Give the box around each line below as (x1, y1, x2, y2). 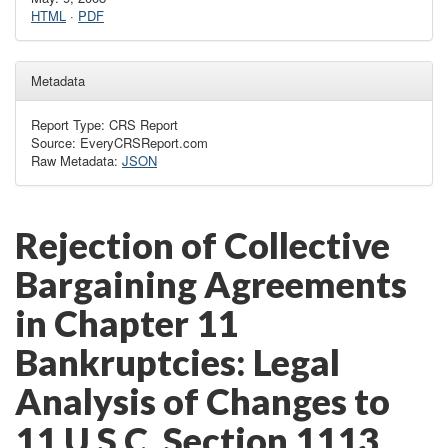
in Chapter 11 (15, 300, 238, 345)
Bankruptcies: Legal (15, 339, 340, 384)
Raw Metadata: (31, 150, 122, 170)
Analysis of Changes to (15, 378, 390, 423)
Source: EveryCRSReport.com (31, 132, 208, 152)
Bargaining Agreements (15, 261, 407, 306)
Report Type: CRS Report (31, 114, 178, 134)
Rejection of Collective (15, 222, 390, 267)
